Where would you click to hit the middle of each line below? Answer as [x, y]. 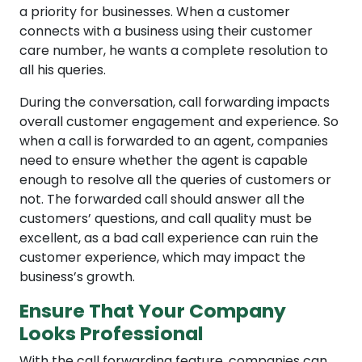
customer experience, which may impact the [162, 258]
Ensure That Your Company [153, 311]
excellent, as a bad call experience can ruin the [169, 238]
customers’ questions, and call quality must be [166, 219]
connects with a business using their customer [166, 32]
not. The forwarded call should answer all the [162, 200]
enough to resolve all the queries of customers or [175, 180]
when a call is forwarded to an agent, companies [174, 141]
